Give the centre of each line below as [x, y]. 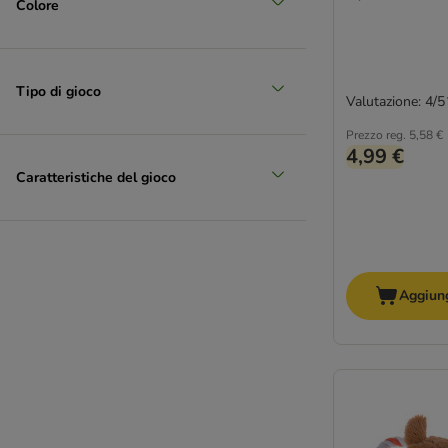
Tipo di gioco [58, 91]
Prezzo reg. [376, 135]
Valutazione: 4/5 [395, 102]
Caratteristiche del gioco [96, 177]
